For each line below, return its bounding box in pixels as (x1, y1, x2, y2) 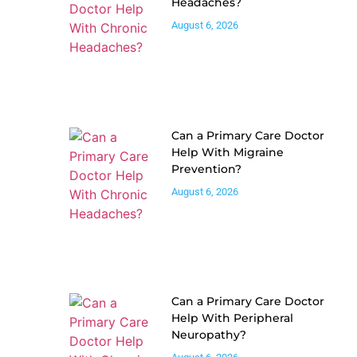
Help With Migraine (171, 144, 284, 159)
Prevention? (171, 161, 242, 176)
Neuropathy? (171, 327, 247, 342)
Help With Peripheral (171, 310, 294, 325)
